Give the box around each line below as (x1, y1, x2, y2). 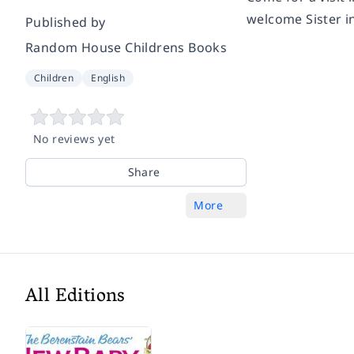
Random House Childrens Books (25, 39, 228, 56)
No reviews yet (33, 131, 115, 146)
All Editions (25, 280, 126, 315)
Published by (25, 13, 106, 31)
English (91, 71, 126, 85)
